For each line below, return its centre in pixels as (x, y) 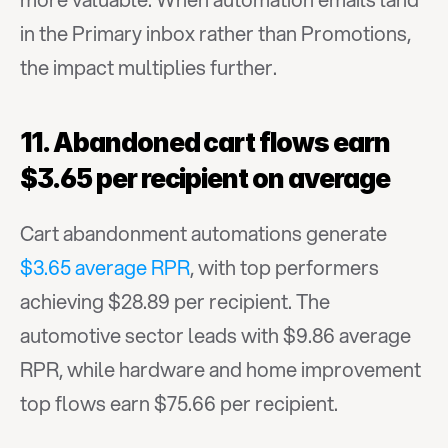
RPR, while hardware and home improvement (220, 369)
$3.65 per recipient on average (205, 178)
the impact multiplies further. (148, 67)
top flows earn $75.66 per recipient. (179, 403)
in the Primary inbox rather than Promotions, (215, 33)
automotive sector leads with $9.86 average (215, 335)
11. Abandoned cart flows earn (205, 142)
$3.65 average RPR (105, 267)
